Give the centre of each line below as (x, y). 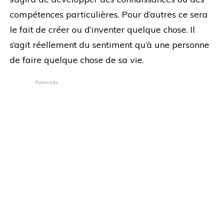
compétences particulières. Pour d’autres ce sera (109, 14)
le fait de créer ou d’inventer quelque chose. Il (102, 29)
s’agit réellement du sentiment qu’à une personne (109, 44)
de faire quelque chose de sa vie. (77, 60)
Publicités (46, 82)
